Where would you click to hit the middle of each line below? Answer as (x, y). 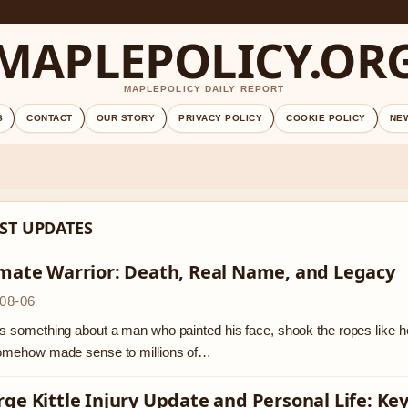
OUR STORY (126, 118)
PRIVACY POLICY (221, 118)
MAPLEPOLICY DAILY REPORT (204, 89)
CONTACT (50, 118)
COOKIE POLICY (326, 118)
